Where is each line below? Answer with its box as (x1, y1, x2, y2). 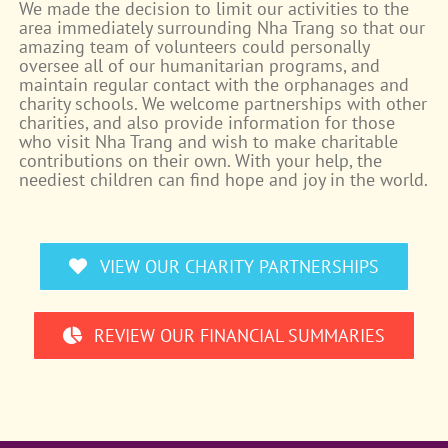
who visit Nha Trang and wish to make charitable (19, 129, 399, 153)
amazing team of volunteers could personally (19, 34, 370, 58)
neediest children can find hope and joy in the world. (19, 167, 429, 191)
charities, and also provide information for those (19, 110, 396, 134)
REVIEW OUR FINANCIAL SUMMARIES (94, 323, 386, 347)
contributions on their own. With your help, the (19, 148, 383, 172)
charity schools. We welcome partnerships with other (19, 91, 428, 115)
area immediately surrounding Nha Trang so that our (19, 15, 426, 39)
